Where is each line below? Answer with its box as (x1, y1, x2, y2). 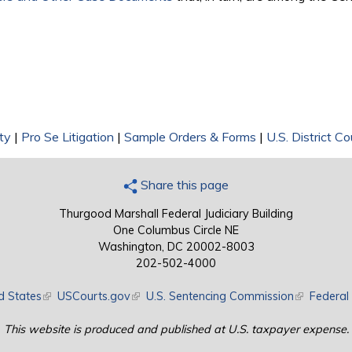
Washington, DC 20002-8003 (97, 240, 255, 255)
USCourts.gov (57, 289, 130, 304)
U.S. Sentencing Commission (145, 289, 294, 304)
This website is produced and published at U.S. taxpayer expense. (3, 322, 349, 337)
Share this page (137, 177, 229, 193)
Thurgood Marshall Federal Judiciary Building (59, 207, 293, 222)
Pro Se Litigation (21, 129, 114, 145)
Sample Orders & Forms (124, 129, 256, 145)
